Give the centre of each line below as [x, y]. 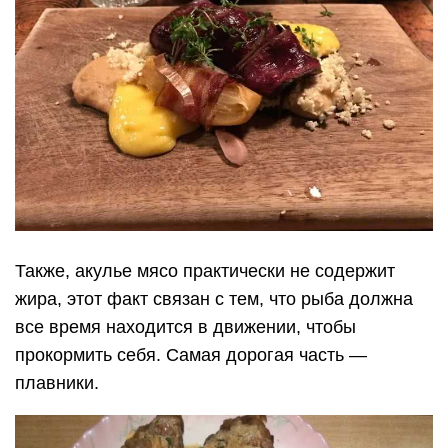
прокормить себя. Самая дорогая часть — [191, 354]
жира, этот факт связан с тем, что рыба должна [214, 298]
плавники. [57, 382]
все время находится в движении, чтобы [185, 326]
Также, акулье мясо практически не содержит [205, 270]
